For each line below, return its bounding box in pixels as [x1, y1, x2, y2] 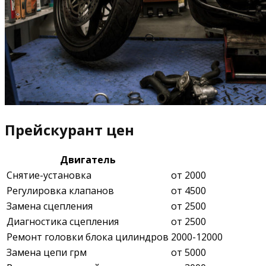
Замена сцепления [7, 199, 93, 213]
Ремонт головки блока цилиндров [7, 230, 169, 243]
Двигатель [59, 153, 116, 166]
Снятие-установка [7, 168, 91, 182]
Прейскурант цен [5, 119, 134, 140]
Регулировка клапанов [7, 183, 114, 197]
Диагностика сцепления [7, 214, 119, 228]
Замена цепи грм [7, 245, 87, 259]
